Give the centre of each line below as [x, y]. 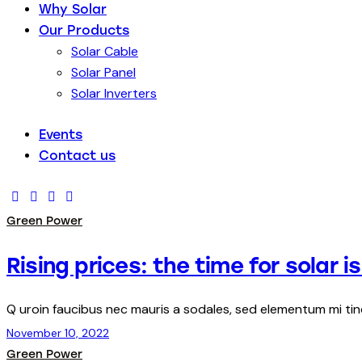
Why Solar [73, 10]
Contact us [77, 156]
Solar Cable [105, 52]
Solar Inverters [114, 94]
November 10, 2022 [58, 333]
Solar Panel [103, 73]
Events [61, 135]
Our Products [84, 31]
